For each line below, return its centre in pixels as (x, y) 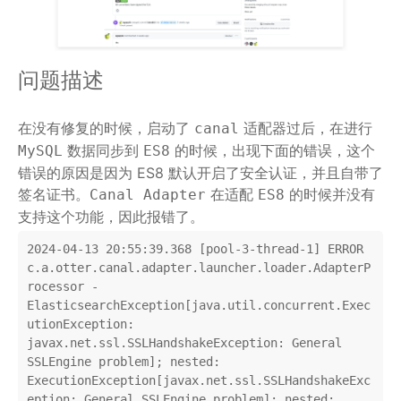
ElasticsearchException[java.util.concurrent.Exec (199, 306)
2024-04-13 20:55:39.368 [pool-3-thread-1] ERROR (195, 249)
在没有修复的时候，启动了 (106, 128)
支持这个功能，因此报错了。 (111, 217)
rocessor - (63, 287)
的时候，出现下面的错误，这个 (273, 151)
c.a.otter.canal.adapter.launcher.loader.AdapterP (199, 268)
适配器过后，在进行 (306, 128)
